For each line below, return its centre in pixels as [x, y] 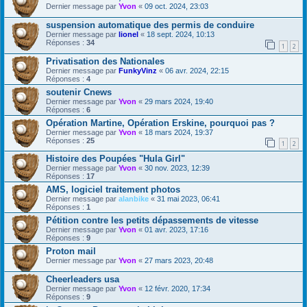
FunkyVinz [138, 70]
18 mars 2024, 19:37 [179, 132]
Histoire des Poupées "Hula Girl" [115, 159]
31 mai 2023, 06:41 [188, 199]
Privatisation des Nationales [105, 61]
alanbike [134, 199]
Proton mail [71, 251]
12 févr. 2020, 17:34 [177, 289]
